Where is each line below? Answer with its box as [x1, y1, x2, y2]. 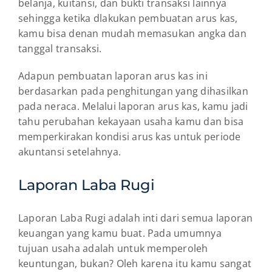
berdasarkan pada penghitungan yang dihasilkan [18, 84, 248, 98]
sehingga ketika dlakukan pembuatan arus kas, [18, 11, 238, 25]
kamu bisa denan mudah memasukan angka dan [18, 26, 246, 40]
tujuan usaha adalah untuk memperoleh [18, 241, 208, 255]
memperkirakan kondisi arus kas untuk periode [18, 129, 241, 143]
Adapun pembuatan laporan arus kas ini [18, 69, 208, 83]
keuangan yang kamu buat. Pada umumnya [18, 226, 222, 240]
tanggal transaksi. [18, 41, 102, 55]
